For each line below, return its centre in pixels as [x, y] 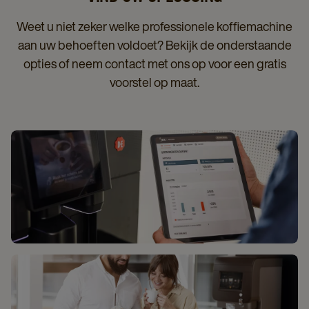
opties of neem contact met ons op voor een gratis [154, 63]
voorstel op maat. [154, 82]
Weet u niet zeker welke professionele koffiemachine [154, 26]
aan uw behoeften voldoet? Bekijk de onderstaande [154, 45]
